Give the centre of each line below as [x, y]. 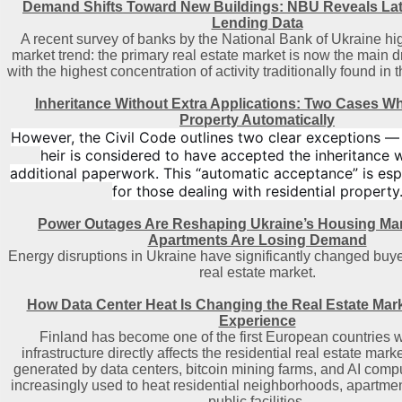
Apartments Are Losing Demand [257, 240]
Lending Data [257, 23]
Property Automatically [257, 120]
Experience [257, 321]
